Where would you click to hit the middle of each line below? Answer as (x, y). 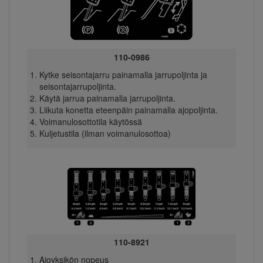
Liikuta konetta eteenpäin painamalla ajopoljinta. (128, 109)
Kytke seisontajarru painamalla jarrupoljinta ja (123, 74)
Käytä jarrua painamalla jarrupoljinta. (107, 98)
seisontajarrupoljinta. (77, 86)
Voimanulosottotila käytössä (90, 121)
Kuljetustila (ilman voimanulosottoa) (105, 133)
